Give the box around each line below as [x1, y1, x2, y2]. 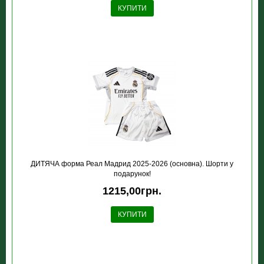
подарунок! [113, 170, 151, 178]
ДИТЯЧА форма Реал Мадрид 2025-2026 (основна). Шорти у [31, 160, 233, 168]
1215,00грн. [103, 185, 161, 197]
